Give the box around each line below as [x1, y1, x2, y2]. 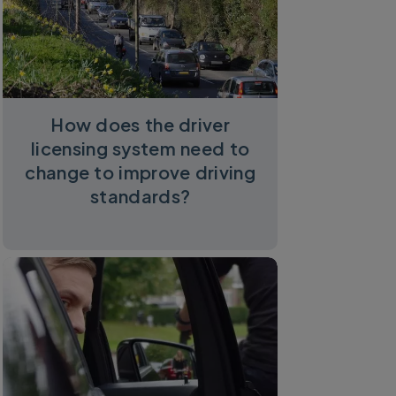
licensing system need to [31, 137, 250, 160]
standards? [90, 185, 191, 208]
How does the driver [50, 113, 230, 136]
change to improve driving [25, 161, 255, 184]
